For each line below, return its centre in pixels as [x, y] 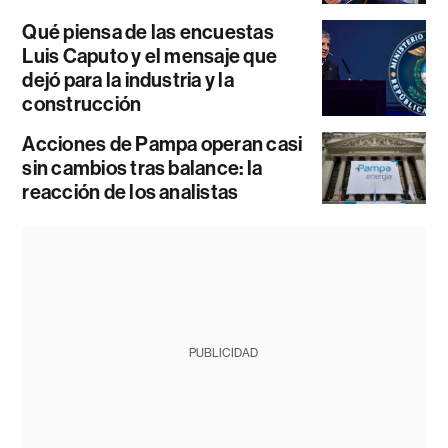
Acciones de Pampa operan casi [162, 144]
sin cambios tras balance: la [142, 168]
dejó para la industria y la [128, 80]
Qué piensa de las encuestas [148, 32]
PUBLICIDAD [224, 353]
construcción [82, 104]
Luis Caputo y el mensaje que [150, 56]
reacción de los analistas [130, 192]
